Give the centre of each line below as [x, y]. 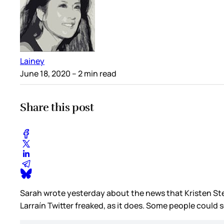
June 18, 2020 [45, 73]
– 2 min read [93, 73]
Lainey [32, 61]
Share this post [57, 107]
